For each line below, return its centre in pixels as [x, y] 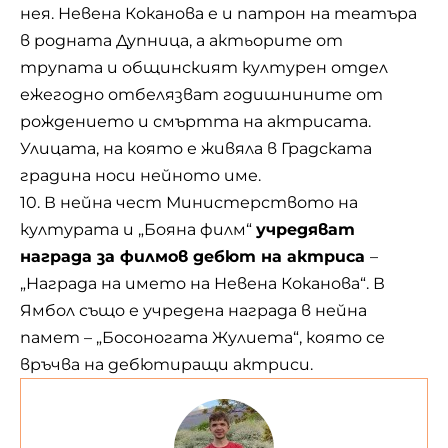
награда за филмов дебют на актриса [195, 257]
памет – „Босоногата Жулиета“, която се [202, 338]
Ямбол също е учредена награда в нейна [193, 311]
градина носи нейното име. [140, 176]
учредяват [305, 230]
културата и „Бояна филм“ [138, 230]
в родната [68, 41]
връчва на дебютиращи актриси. [166, 365]
